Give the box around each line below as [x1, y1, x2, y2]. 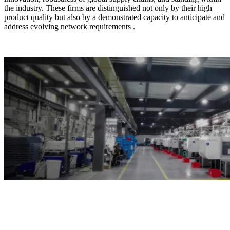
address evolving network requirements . [4, 22, 135, 31]
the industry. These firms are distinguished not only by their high [4, 4, 212, 13]
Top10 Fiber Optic [4, 193, 149, 214]
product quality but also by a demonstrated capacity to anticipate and [4, 13, 225, 22]
